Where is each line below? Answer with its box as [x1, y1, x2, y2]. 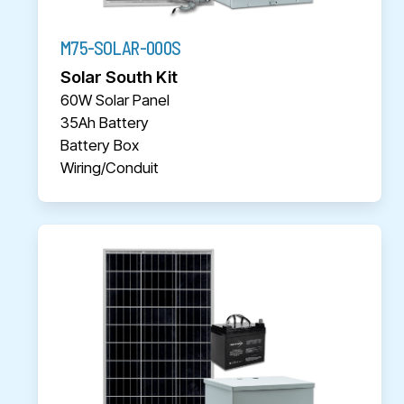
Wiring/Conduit [60, 158, 159, 177]
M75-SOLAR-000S [60, 36, 181, 59]
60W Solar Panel [60, 90, 170, 109]
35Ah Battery [60, 113, 150, 132]
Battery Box [60, 135, 140, 154]
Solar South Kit [60, 66, 179, 87]
